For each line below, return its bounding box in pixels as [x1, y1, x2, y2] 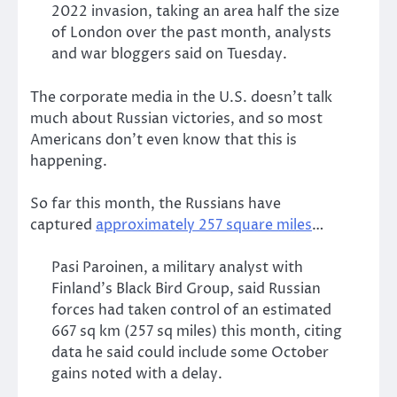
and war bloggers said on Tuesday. [51, 44, 287, 65]
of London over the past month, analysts [51, 23, 331, 43]
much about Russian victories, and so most [30, 108, 323, 128]
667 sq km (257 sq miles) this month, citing [51, 321, 342, 341]
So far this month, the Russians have [30, 193, 281, 214]
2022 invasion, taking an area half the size [51, 2, 339, 22]
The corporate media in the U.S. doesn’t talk [30, 87, 332, 107]
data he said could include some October [51, 342, 329, 362]
